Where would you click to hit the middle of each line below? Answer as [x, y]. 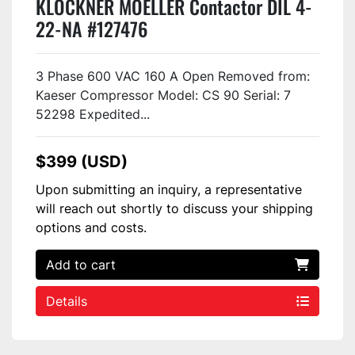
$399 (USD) [82, 162]
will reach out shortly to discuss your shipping [174, 208]
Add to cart [81, 265]
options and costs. [91, 227]
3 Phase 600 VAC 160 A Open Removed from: [173, 76]
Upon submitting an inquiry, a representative [169, 189]
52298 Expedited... [93, 114]
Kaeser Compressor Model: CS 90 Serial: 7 [163, 95]
